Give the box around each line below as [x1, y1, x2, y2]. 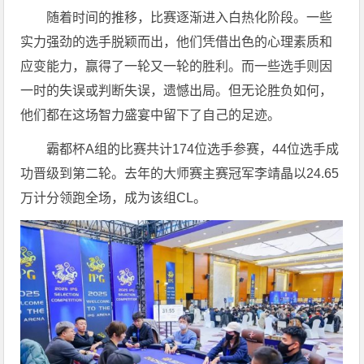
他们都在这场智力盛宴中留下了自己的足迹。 [20, 107, 281, 122]
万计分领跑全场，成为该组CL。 [20, 190, 207, 205]
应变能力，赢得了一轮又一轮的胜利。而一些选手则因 [20, 58, 333, 73]
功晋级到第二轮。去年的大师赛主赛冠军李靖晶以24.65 [20, 166, 340, 180]
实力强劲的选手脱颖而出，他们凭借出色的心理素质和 [20, 34, 333, 49]
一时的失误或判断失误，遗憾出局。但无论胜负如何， [20, 83, 333, 97]
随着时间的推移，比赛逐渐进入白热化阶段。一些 [46, 10, 333, 24]
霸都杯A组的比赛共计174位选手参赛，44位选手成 [46, 141, 340, 156]
